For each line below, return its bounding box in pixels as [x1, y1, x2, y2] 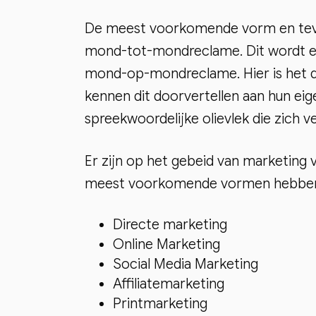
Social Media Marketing [113, 255, 258, 274]
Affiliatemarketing [113, 275, 224, 293]
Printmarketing [113, 295, 207, 313]
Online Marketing [113, 236, 220, 254]
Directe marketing [113, 216, 227, 234]
